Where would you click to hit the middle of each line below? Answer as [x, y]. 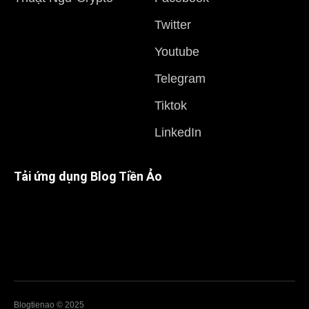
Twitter [173, 25]
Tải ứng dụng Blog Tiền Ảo [88, 177]
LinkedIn [178, 133]
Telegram [180, 79]
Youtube [177, 52]
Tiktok [171, 106]
